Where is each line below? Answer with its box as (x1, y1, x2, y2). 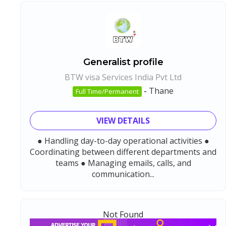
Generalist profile (83, 56, 163, 68)
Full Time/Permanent (76, 86, 139, 96)
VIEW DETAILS (96, 115, 150, 126)
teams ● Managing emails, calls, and (55, 157, 191, 168)
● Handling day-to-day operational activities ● (37, 135, 209, 146)
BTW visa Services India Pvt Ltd (65, 71, 182, 83)
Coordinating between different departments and (30, 146, 216, 157)
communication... (92, 168, 154, 180)
